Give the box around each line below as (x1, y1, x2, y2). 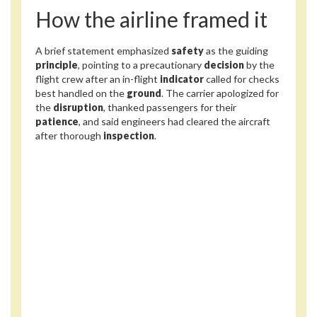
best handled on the (35, 86, 127, 99)
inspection (103, 129, 154, 142)
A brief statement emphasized (35, 44, 171, 57)
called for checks (204, 72, 279, 85)
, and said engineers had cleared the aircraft (79, 115, 270, 127)
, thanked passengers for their (103, 100, 236, 113)
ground (127, 86, 161, 99)
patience (35, 115, 79, 127)
